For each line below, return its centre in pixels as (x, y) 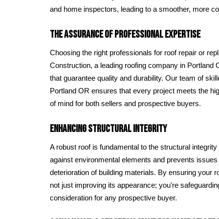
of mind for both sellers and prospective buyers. (125, 103)
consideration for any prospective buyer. (113, 198)
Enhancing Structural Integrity (108, 129)
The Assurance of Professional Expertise (125, 34)
